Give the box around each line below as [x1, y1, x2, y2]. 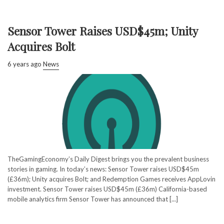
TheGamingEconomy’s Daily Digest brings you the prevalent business [7, 154, 209, 163]
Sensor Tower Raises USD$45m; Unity [7, 22, 197, 38]
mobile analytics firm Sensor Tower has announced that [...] [7, 194, 178, 203]
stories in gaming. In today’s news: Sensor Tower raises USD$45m [7, 164, 199, 173]
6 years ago [7, 59, 41, 68]
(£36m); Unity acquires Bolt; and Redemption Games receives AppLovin [7, 174, 215, 183]
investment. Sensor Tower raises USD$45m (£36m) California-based [7, 184, 207, 193]
